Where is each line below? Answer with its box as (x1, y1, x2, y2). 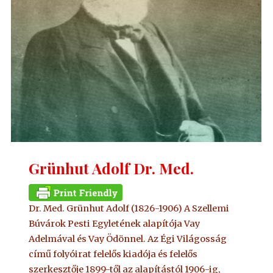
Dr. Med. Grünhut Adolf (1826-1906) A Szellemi (29, 202, 230, 214)
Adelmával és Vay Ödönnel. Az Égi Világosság (29, 233, 227, 244)
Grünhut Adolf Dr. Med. (29, 158, 194, 178)
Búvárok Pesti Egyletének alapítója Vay (29, 218, 200, 229)
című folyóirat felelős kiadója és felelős (29, 248, 198, 260)
